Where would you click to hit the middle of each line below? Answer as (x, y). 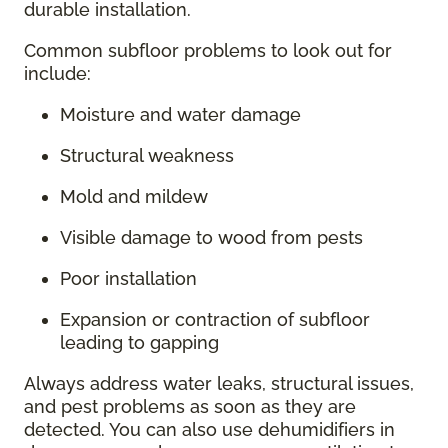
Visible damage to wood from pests (211, 238)
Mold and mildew (134, 197)
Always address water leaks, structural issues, (219, 384)
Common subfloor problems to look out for (208, 51)
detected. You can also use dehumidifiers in (209, 430)
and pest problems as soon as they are (190, 407)
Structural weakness (147, 156)
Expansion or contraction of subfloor (215, 320)
